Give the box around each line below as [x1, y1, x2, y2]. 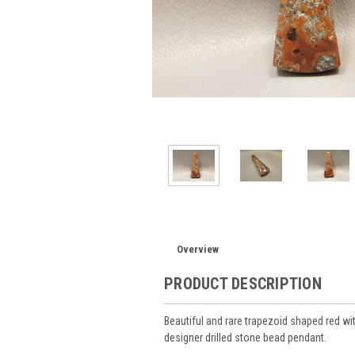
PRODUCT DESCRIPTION [164, 273, 322, 293]
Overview [177, 242, 219, 255]
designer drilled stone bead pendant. [164, 330, 326, 344]
